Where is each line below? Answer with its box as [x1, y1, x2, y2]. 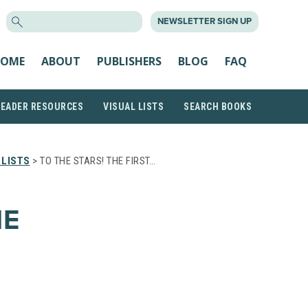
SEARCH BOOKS [184, 101, 252, 112]
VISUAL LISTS [103, 101, 164, 112]
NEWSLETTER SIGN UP [157, 16, 252, 27]
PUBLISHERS [97, 53, 162, 69]
